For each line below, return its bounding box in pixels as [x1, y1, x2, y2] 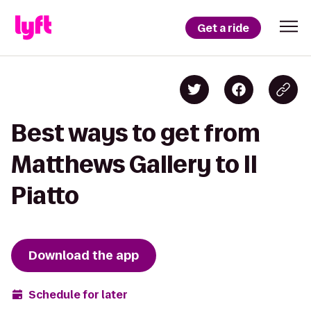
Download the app [28, 247, 139, 264]
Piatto [11, 183, 79, 208]
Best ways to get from [11, 120, 260, 146]
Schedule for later [28, 287, 128, 302]
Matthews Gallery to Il [11, 151, 257, 177]
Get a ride [197, 20, 249, 35]
